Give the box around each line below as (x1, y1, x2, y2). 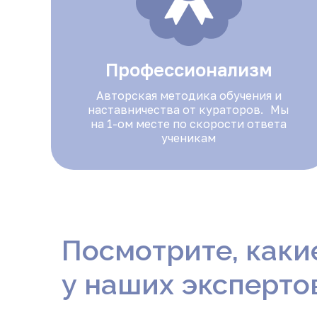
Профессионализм (105, 59, 272, 81)
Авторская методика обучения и (96, 88, 282, 103)
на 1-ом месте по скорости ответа (91, 117, 287, 131)
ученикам (161, 131, 217, 145)
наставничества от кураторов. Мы (88, 103, 290, 117)
